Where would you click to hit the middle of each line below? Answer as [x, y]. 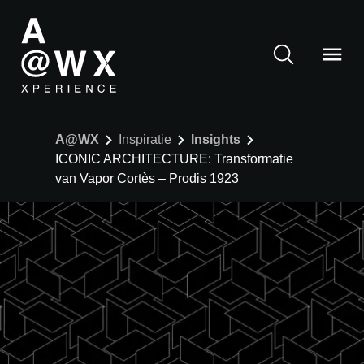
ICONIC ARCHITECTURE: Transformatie [174, 159]
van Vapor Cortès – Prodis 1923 [147, 178]
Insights [216, 139]
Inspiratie [145, 139]
